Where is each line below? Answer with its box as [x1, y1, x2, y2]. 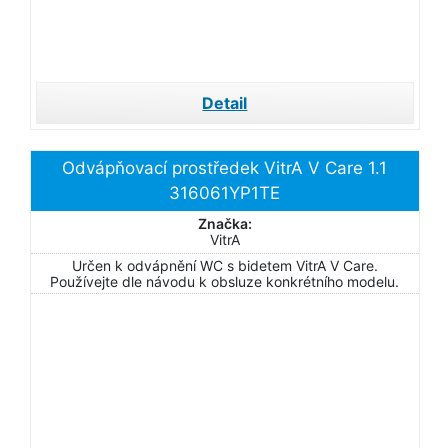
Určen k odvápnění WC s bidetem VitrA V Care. [71, 257, 378, 274]
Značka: [197, 215, 252, 232]
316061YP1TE [169, 183, 281, 203]
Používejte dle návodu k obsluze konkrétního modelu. [50, 273, 400, 290]
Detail [202, 93, 248, 113]
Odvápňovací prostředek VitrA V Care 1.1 [62, 158, 388, 178]
